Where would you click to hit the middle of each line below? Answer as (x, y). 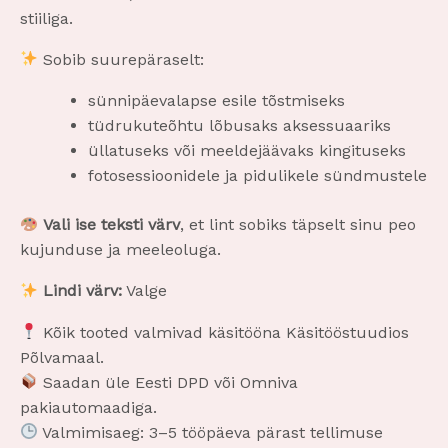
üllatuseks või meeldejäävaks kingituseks (247, 151)
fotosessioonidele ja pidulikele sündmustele (257, 176)
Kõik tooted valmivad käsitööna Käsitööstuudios (224, 332)
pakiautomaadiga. (88, 407)
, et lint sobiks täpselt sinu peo (298, 225)
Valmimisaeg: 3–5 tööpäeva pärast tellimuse (211, 432)
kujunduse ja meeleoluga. (120, 250)
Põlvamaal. (62, 357)
